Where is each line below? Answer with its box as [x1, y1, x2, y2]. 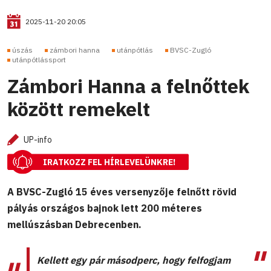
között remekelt [7, 96, 150, 122]
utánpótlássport [12, 55, 66, 65]
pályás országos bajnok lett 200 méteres [7, 201, 202, 214]
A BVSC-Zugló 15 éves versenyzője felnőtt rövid [7, 185, 237, 198]
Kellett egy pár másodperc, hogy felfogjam [37, 253, 230, 266]
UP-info [24, 134, 52, 146]
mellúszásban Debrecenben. [7, 218, 142, 230]
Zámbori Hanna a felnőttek [7, 73, 249, 99]
